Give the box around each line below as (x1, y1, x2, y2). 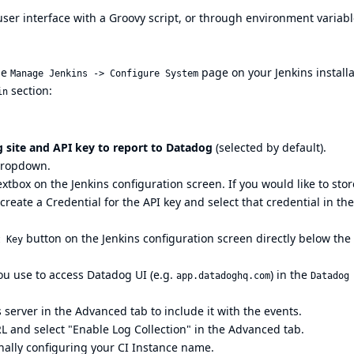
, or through (179, 10, 246, 26)
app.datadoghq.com (176, 269, 270, 281)
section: (8, 82, 52, 98)
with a (70, 10, 109, 26)
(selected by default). (213, 139, 326, 155)
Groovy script (109, 10, 179, 26)
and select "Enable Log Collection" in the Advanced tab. (7, 321, 304, 337)
